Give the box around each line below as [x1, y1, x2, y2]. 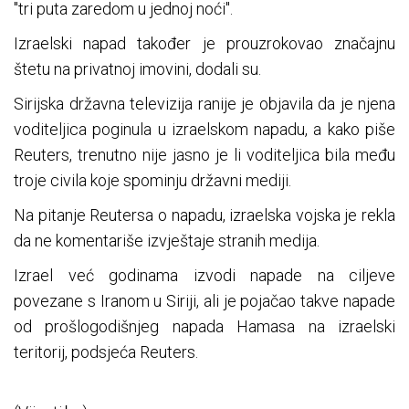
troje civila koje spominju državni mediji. [14, 171, 291, 191]
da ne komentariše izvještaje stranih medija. [14, 231, 320, 251]
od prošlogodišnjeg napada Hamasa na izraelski [14, 317, 395, 337]
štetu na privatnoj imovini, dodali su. [14, 59, 261, 79]
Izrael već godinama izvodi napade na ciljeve [14, 266, 395, 286]
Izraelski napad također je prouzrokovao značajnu [14, 34, 395, 54]
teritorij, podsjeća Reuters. [14, 342, 198, 362]
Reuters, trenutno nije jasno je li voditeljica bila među [14, 145, 395, 165]
